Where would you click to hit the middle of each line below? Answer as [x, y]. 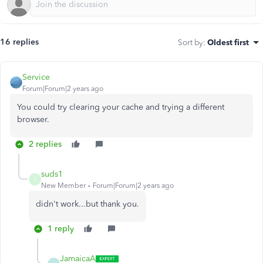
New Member [63, 186]
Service [36, 77]
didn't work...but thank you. [87, 204]
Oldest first [228, 42]
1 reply [61, 229]
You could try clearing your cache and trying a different [121, 107]
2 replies [45, 144]
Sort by [190, 42]
